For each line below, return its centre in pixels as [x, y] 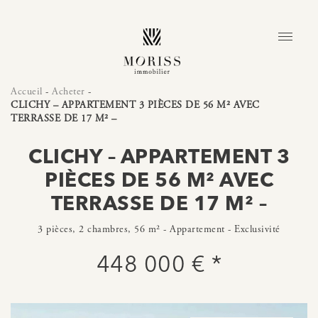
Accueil [27, 92]
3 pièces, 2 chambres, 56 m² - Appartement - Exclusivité [159, 229]
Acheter [68, 92]
